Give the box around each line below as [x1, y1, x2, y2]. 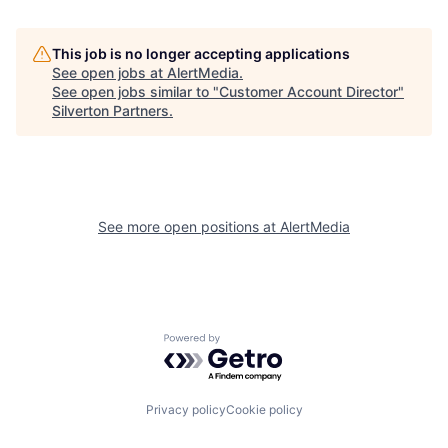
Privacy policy [145, 402, 226, 418]
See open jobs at [52, 63, 167, 81]
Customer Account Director [219, 82, 398, 100]
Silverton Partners [52, 101, 169, 119]
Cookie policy [225, 402, 303, 418]
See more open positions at [98, 217, 280, 235]
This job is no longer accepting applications [52, 44, 350, 62]
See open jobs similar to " [52, 82, 219, 100]
